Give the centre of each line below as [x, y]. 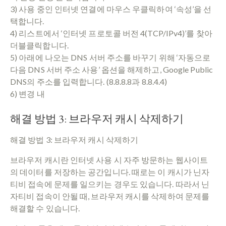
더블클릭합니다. [39, 45]
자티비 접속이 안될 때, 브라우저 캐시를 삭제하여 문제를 [110, 196]
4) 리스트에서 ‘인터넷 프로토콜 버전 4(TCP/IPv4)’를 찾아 [111, 33]
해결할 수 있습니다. [45, 208]
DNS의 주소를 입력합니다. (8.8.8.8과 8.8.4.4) [89, 81]
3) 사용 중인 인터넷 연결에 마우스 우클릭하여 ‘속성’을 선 [111, 9]
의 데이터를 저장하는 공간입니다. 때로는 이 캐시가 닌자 [110, 172]
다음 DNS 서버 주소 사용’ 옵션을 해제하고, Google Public [111, 69]
